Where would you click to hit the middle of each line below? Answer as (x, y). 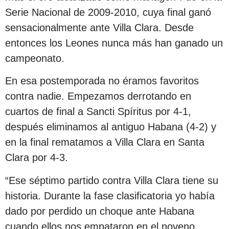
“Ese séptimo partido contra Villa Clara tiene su (112, 180)
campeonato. (35, 58)
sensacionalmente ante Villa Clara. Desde (99, 27)
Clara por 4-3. (37, 158)
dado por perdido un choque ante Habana (100, 211)
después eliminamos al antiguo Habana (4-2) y (111, 127)
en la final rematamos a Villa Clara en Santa (105, 142)
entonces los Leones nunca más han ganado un (114, 43)
